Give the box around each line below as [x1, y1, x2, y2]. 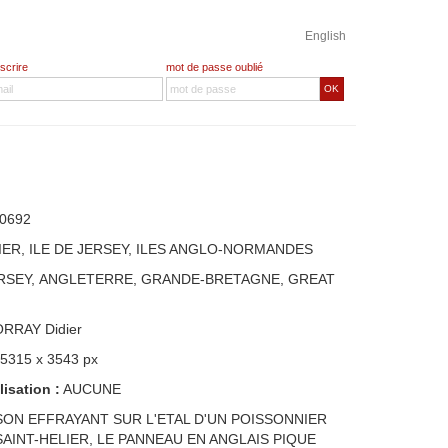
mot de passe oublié [165, 61, 263, 73]
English [305, 29, 346, 43]
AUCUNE [59, 381, 121, 397]
